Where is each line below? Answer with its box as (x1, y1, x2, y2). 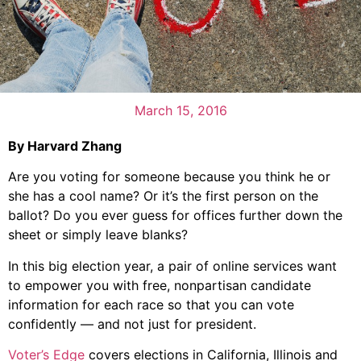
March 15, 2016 (134, 102, 227, 118)
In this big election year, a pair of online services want (8, 257, 337, 274)
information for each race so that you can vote (8, 296, 294, 313)
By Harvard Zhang (8, 137, 122, 154)
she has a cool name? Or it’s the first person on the (8, 188, 318, 205)
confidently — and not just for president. (8, 315, 256, 332)
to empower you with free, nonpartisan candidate (8, 276, 311, 293)
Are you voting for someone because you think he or (8, 168, 330, 185)
